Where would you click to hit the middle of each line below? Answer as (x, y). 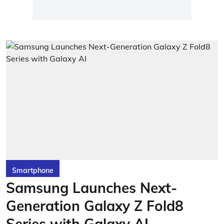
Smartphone (33, 170)
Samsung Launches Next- (91, 187)
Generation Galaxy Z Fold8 (95, 205)
